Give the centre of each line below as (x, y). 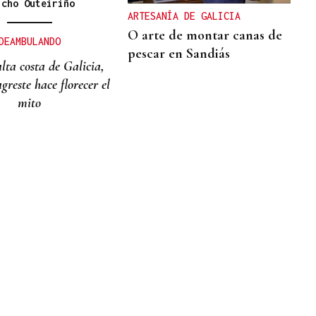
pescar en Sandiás (179, 54)
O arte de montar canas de (205, 36)
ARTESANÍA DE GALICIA (184, 16)
